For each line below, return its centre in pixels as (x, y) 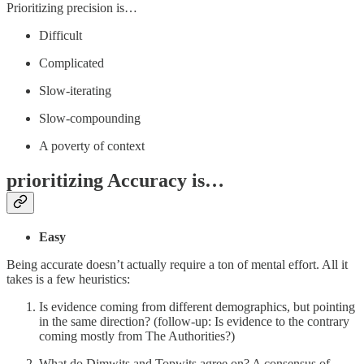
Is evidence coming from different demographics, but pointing (197, 306)
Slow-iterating (75, 90)
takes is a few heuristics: (68, 279)
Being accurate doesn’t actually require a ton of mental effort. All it (177, 264)
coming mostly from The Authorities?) (137, 336)
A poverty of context (92, 145)
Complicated (71, 63)
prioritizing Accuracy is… (115, 180)
